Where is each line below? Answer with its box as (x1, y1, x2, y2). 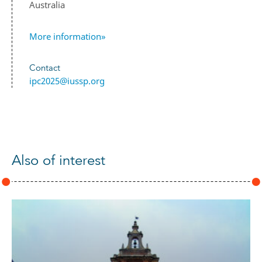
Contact (29, 61, 60, 73)
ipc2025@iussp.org (29, 74, 105, 87)
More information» (29, 30, 106, 43)
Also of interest (12, 151, 105, 169)
